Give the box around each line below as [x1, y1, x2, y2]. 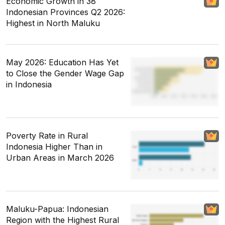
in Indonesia [6, 79, 52, 89]
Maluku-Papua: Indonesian [6, 204, 108, 214]
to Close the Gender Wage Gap [6, 68, 124, 78]
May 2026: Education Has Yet [6, 57, 119, 67]
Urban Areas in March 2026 [6, 153, 114, 163]
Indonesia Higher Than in [6, 142, 102, 152]
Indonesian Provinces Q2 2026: [6, 7, 125, 17]
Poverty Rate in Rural [6, 131, 88, 141]
